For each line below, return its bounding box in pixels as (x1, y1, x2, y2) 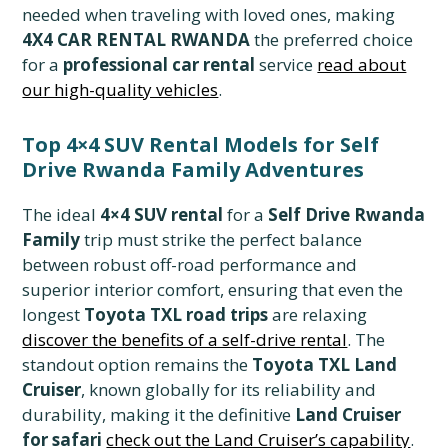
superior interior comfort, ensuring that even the (22, 278, 404, 302)
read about (317, 53, 407, 77)
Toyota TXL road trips (84, 303, 269, 327)
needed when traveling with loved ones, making (22, 3, 396, 27)
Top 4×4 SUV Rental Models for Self (22, 131, 380, 159)
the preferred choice (250, 28, 414, 52)
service (255, 53, 318, 77)
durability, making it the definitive (22, 403, 296, 427)
